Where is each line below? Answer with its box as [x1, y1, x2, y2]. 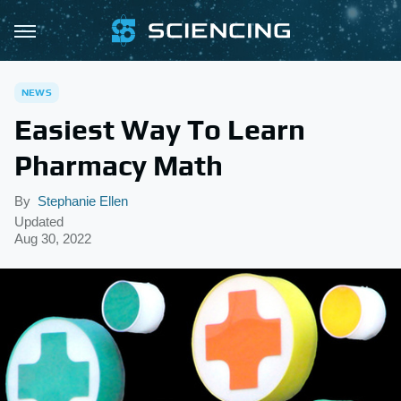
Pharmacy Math [14, 149, 223, 182]
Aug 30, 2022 [14, 231, 91, 246]
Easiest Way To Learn [14, 113, 305, 146]
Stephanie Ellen [38, 193, 128, 209]
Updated [14, 214, 64, 229]
